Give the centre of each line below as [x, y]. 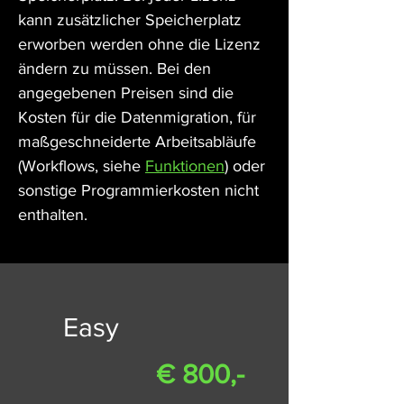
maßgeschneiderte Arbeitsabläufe [137, 142]
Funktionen [185, 166]
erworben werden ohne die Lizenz [139, 44]
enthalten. [53, 215]
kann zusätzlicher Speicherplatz [130, 20]
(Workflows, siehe [82, 166]
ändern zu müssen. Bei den [115, 69]
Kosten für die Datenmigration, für [137, 117]
